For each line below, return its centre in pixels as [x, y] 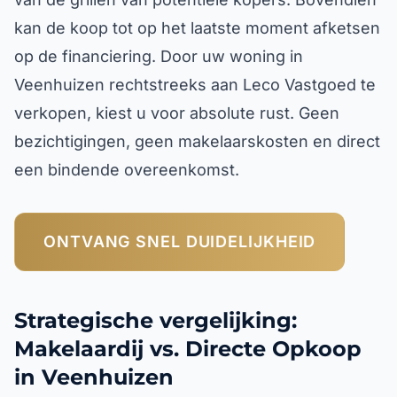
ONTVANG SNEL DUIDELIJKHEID [180, 241]
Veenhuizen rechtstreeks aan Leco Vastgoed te [195, 85]
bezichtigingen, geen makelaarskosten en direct [197, 141]
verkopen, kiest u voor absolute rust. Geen [177, 113]
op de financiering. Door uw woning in [159, 56]
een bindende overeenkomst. [127, 170]
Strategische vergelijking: [156, 320]
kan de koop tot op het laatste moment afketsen [197, 28]
